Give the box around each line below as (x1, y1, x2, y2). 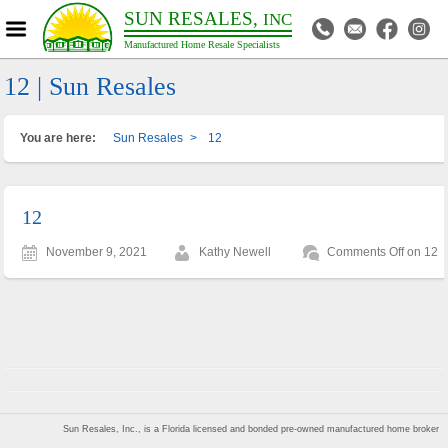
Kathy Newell (199, 244, 272, 259)
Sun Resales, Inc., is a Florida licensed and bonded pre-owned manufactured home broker (63, 423, 440, 434)
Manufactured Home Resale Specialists (124, 39, 281, 51)
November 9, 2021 (46, 244, 148, 259)
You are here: (20, 130, 97, 145)
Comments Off (327, 244, 405, 259)
